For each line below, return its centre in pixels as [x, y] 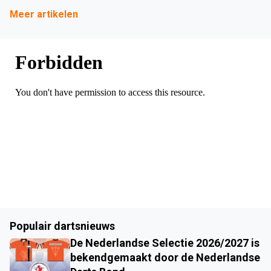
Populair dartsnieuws [62, 226]
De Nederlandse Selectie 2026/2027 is [165, 243]
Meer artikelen [44, 15]
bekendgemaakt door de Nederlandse [165, 258]
